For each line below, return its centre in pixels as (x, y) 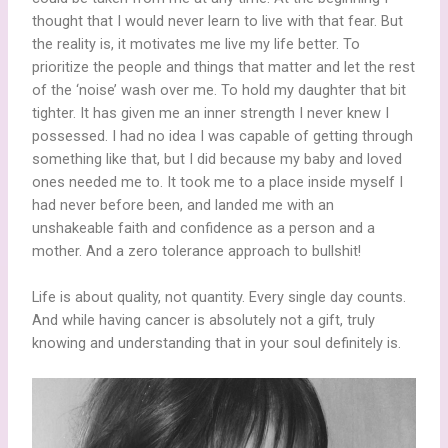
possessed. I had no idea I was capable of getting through (223, 135)
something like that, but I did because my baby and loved (217, 158)
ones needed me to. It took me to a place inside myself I (218, 181)
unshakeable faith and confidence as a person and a (204, 227)
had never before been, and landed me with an (183, 204)
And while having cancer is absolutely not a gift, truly (204, 320)
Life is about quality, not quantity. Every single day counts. (219, 297)
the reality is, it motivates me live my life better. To (196, 43)
